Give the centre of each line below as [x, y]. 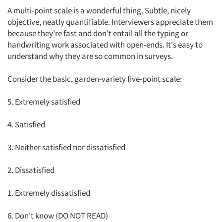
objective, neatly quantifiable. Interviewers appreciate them [110, 22]
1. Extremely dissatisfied [49, 193]
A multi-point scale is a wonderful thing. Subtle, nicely [99, 10]
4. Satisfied [26, 124]
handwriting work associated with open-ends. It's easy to [105, 45]
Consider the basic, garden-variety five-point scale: [95, 79]
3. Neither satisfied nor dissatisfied [66, 147]
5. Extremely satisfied [44, 102]
